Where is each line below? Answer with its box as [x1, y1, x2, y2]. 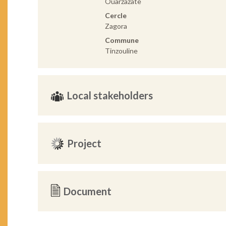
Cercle [104, 11, 127, 20]
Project [67, 137, 102, 150]
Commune [104, 36, 139, 45]
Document [64, 185, 112, 198]
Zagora [104, 22, 127, 31]
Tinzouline [104, 46, 138, 55]
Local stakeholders [67, 89, 153, 102]
